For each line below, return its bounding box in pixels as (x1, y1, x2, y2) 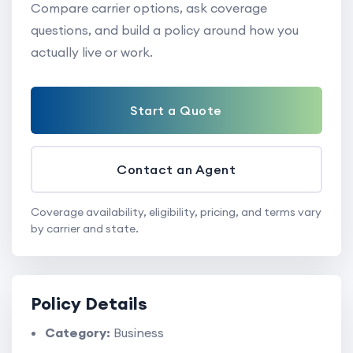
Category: (45, 324, 110, 340)
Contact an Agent (117, 161, 236, 177)
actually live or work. (31, 43, 153, 60)
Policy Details (31, 292, 147, 314)
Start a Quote (130, 102, 222, 118)
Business (110, 324, 164, 340)
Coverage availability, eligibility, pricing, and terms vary (31, 204, 321, 219)
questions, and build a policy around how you (31, 21, 299, 38)
